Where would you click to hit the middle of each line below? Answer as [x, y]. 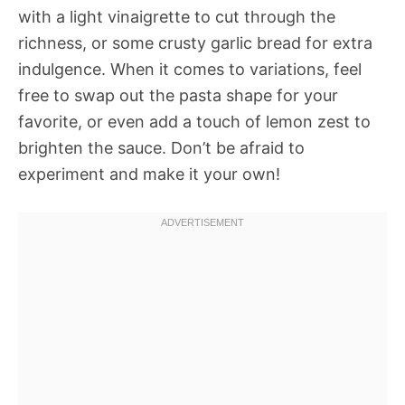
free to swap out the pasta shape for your [178, 95]
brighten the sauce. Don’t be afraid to [161, 147]
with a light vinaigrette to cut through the [177, 16]
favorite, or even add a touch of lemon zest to [194, 121]
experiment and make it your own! [149, 174]
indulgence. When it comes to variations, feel [190, 69]
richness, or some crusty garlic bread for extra [195, 42]
